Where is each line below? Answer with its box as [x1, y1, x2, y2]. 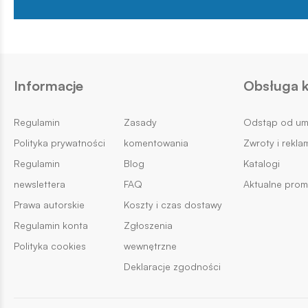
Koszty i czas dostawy [123, 199, 222, 211]
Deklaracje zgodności [123, 261, 221, 273]
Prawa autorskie [14, 199, 85, 211]
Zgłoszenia [123, 219, 173, 232]
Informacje [14, 77, 83, 95]
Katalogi [243, 157, 280, 170]
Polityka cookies [14, 240, 86, 252]
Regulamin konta [14, 219, 88, 232]
